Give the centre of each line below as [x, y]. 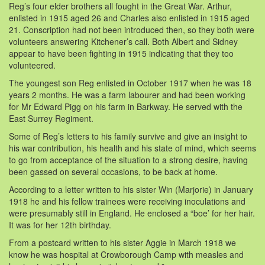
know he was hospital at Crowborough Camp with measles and [126, 254]
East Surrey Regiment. [51, 118]
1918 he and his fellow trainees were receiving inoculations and [127, 201]
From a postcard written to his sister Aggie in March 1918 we [122, 242]
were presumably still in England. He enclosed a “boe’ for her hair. [132, 213]
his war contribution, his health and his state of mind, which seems [132, 148]
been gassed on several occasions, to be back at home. [113, 171]
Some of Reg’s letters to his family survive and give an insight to [128, 136]
